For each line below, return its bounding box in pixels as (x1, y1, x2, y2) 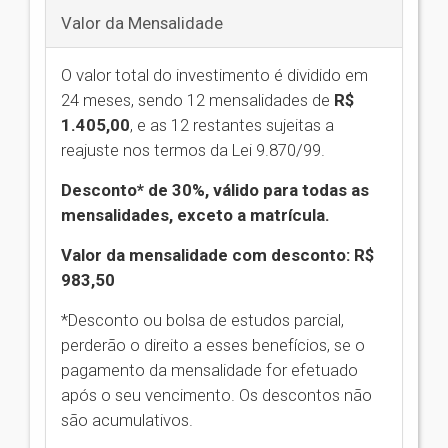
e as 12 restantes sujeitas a (137, 115, 334, 136)
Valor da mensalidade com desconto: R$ (61, 245, 374, 266)
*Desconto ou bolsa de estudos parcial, (61, 310, 344, 331)
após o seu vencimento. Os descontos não (61, 385, 372, 406)
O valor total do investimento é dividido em (61, 65, 368, 86)
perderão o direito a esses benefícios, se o (61, 335, 365, 356)
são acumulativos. (61, 410, 193, 431)
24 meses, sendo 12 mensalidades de (61, 90, 334, 111)
